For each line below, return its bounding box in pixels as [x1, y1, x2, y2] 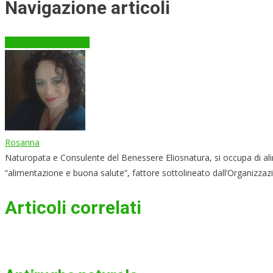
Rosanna [5, 136, 40, 148]
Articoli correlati [5, 196, 141, 218]
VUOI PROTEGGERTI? [5, 37, 90, 48]
